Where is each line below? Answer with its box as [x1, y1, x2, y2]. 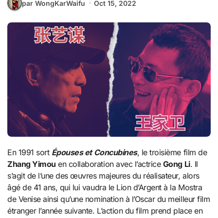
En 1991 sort [12, 147, 52, 158]
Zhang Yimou [7, 159, 56, 169]
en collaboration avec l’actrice [55, 159, 163, 169]
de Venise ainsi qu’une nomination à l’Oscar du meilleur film [7, 194, 210, 204]
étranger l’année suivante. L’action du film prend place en [7, 206, 203, 216]
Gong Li [163, 159, 190, 169]
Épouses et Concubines [51, 147, 137, 158]
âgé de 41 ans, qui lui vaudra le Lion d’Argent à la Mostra [7, 182, 202, 193]
